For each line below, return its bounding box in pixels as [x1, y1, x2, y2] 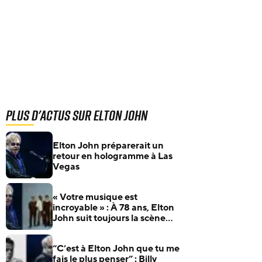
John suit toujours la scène [53, 212, 166, 225]
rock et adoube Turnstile [53, 222, 156, 235]
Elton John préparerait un [53, 139, 164, 152]
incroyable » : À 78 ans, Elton [53, 201, 174, 214]
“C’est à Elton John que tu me [53, 242, 180, 255]
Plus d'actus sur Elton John [6, 105, 147, 125]
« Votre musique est [53, 191, 137, 204]
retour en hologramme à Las [53, 150, 173, 163]
